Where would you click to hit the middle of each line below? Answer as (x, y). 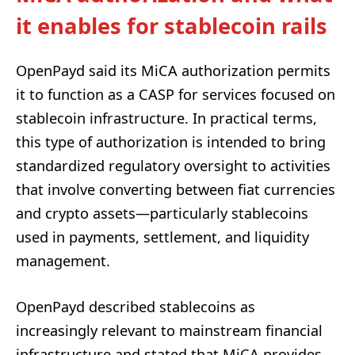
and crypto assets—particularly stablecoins (162, 213)
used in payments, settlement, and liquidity (162, 237)
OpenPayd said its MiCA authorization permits (173, 70)
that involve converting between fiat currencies (176, 189)
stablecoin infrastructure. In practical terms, (166, 118)
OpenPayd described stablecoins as (136, 306)
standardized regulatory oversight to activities (173, 165)
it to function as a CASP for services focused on (176, 94)
